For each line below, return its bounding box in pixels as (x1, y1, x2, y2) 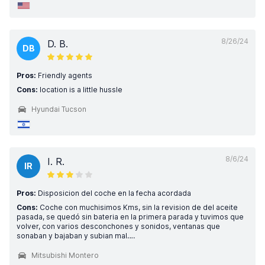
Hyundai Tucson (31, 105, 86, 114)
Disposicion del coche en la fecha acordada (36, 189, 191, 198)
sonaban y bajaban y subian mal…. (17, 231, 135, 240)
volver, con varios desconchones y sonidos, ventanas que (17, 222, 220, 231)
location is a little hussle (38, 85, 122, 94)
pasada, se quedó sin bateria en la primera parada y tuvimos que (17, 212, 244, 221)
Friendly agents (36, 71, 92, 80)
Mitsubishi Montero (31, 251, 99, 260)
